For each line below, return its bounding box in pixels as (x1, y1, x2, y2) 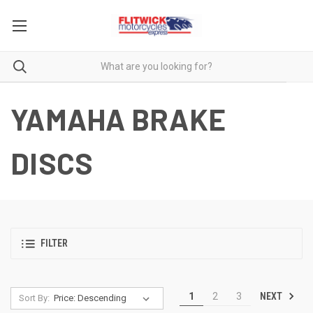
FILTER (41, 238, 68, 249)
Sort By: (18, 292, 50, 303)
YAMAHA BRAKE (10, 101, 226, 136)
